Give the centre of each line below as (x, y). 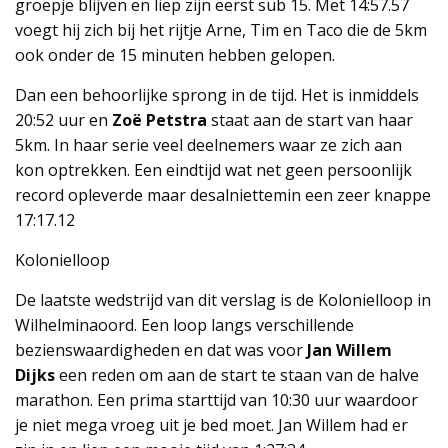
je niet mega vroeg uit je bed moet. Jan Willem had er (211, 424)
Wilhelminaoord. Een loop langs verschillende (184, 324)
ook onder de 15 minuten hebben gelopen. (175, 54)
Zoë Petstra (159, 119)
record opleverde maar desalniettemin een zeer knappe (223, 194)
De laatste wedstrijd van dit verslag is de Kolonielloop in (223, 299)
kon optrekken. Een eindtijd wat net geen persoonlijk (213, 169)
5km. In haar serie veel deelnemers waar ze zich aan (208, 144)
